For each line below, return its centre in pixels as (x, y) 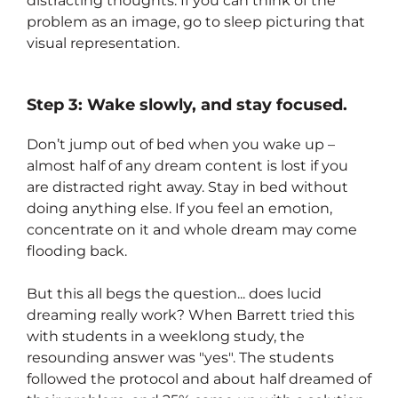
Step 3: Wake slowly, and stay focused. (187, 105)
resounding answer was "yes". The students (180, 358)
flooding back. (77, 251)
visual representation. (103, 44)
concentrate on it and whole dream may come (192, 230)
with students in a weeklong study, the (166, 336)
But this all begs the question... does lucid (174, 294)
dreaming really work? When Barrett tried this (191, 315)
